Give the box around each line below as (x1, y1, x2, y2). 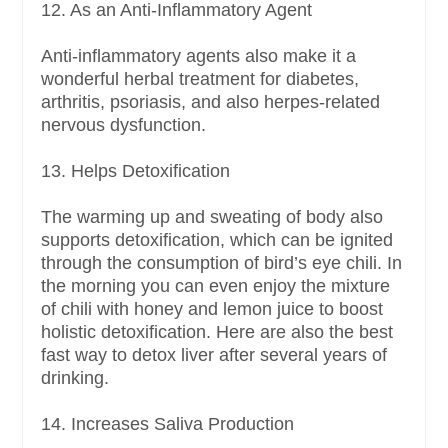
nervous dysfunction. (41, 115, 206, 136)
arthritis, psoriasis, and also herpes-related (41, 92, 380, 113)
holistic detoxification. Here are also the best (41, 322, 393, 343)
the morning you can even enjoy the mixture (41, 276, 390, 297)
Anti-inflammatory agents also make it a (41, 46, 356, 67)
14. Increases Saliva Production (41, 414, 294, 435)
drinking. (41, 368, 109, 389)
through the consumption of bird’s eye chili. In (41, 253, 402, 274)
